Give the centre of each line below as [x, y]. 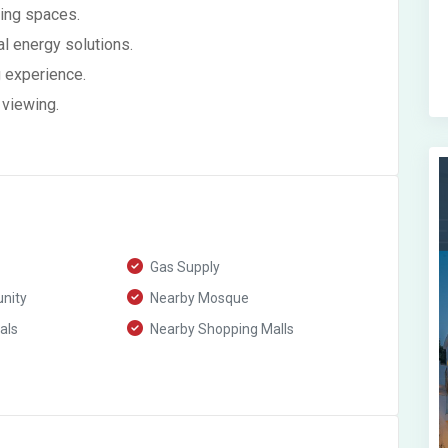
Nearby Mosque [198, 298]
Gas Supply [184, 267]
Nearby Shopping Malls [221, 329]
